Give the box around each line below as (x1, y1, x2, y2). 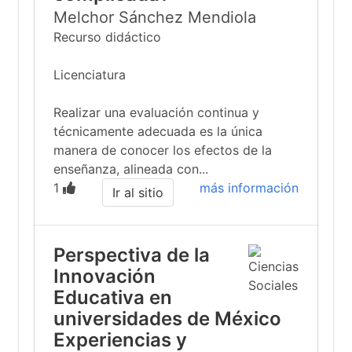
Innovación (53, 265, 156, 288)
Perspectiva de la (53, 244, 210, 266)
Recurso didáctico (53, 29, 161, 45)
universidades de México (53, 307, 281, 330)
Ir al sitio (112, 185, 163, 200)
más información (200, 180, 299, 196)
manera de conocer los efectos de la (53, 142, 272, 158)
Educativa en (53, 286, 172, 309)
